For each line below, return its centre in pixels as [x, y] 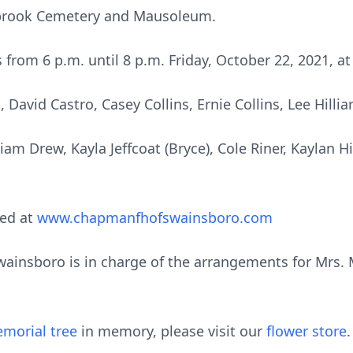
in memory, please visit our [172, 331]
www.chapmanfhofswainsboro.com [155, 217]
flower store [307, 331]
